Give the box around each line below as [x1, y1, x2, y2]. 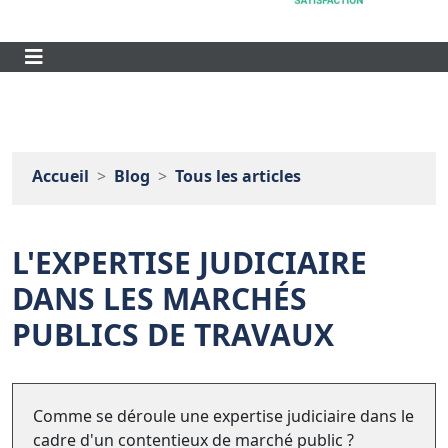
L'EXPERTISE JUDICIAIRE [12, 241, 367, 283]
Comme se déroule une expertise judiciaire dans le [33, 404, 414, 427]
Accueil [32, 164, 89, 187]
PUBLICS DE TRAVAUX [12, 313, 334, 355]
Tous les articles [175, 164, 301, 187]
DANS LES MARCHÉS [12, 277, 307, 319]
